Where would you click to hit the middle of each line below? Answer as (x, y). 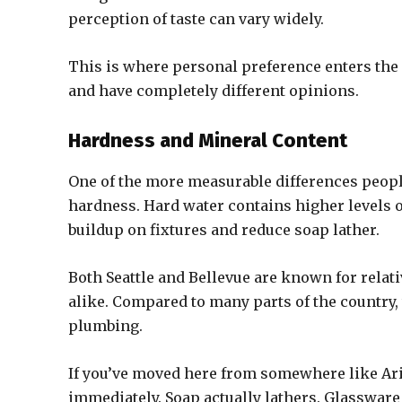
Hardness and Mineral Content (208, 140)
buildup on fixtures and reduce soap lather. (224, 230)
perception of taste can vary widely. (196, 19)
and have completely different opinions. (214, 91)
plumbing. (105, 326)
